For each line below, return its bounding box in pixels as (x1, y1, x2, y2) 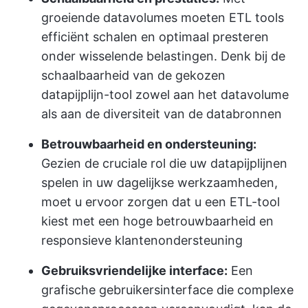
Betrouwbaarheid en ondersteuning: (41, 137, 256, 151)
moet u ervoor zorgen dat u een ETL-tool (41, 195, 280, 209)
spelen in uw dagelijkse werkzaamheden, (41, 175, 278, 190)
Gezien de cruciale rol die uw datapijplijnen (41, 156, 287, 170)
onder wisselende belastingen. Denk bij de (41, 49, 285, 63)
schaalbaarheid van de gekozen (41, 68, 225, 82)
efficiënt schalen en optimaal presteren (41, 30, 269, 44)
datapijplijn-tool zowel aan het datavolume (41, 87, 289, 102)
